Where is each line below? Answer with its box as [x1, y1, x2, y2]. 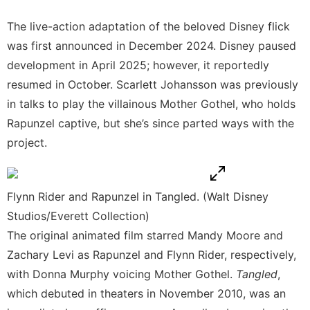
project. [7, 135, 47, 149]
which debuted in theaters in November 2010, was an [7, 286, 286, 300]
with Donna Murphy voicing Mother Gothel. [7, 266, 236, 281]
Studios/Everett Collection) [7, 208, 149, 223]
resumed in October [7, 77, 110, 91]
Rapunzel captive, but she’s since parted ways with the [7, 116, 294, 130]
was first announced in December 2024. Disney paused [7, 38, 296, 53]
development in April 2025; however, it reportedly [7, 57, 269, 72]
